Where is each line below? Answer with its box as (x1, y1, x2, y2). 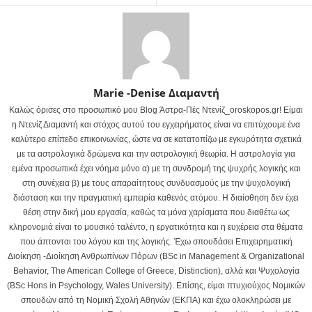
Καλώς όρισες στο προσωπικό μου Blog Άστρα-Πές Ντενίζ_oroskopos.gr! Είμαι (9, 104, 303, 115)
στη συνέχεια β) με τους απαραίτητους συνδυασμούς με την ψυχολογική (22, 178, 290, 188)
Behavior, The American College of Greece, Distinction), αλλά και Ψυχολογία (13, 265, 299, 276)
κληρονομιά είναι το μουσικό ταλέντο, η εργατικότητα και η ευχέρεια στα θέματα (9, 221, 303, 232)
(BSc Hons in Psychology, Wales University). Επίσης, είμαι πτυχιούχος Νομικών (7, 280, 305, 290)
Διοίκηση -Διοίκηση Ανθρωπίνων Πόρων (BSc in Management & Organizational (8, 251, 304, 261)
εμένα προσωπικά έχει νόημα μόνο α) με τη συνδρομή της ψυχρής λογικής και (11, 163, 301, 173)
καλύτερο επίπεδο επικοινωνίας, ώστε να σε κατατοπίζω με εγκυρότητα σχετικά (10, 134, 302, 144)
